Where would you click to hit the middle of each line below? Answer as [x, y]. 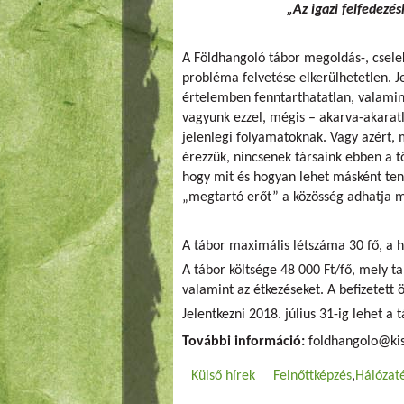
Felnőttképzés [312, 376]
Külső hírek [223, 376]
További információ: [245, 342]
